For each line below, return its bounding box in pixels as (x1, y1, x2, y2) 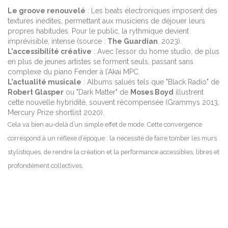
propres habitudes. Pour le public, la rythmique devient (8, 26, 189, 35)
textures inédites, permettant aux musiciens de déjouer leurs (8, 16, 205, 25)
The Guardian (107, 37, 158, 45)
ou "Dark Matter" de (64, 88, 130, 96)
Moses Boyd (130, 88, 174, 96)
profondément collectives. (8, 161, 83, 169)
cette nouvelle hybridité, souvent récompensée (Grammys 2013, (8, 98, 219, 106)
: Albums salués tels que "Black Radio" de (81, 77, 219, 86)
